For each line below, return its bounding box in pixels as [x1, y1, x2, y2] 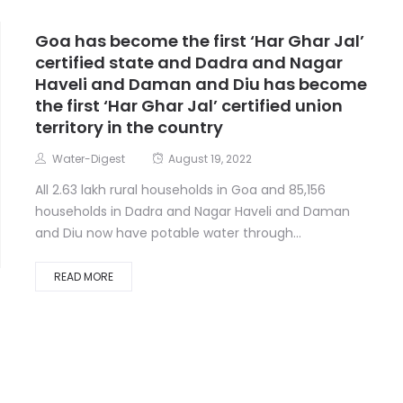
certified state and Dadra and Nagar [34, 51, 343, 74]
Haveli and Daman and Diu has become [34, 73, 367, 95]
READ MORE [53, 269, 113, 284]
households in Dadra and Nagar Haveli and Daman [34, 202, 350, 220]
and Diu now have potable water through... [34, 224, 301, 242]
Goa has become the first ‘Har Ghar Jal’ [34, 30, 364, 52]
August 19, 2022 [167, 151, 252, 166]
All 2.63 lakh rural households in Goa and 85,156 [34, 181, 326, 199]
